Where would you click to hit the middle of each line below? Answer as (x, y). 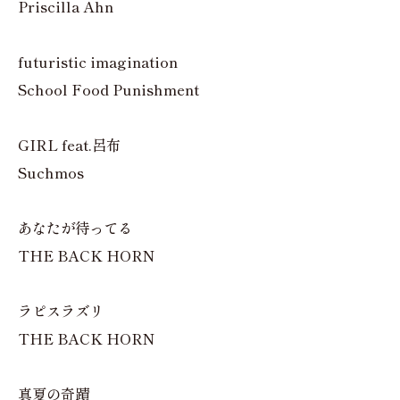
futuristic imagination (98, 62)
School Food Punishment (108, 90)
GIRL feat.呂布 (69, 145)
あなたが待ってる (75, 228)
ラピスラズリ (61, 311)
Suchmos (51, 173)
